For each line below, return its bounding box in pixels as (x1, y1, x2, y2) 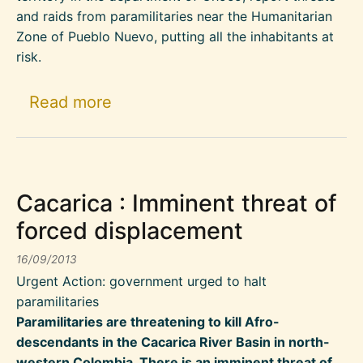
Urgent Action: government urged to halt (16, 272, 267, 289)
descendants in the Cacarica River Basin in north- (16, 333, 330, 350)
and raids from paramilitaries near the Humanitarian (16, 8, 332, 25)
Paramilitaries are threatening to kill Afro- (16, 313, 280, 330)
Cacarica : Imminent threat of (16, 188, 337, 217)
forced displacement (16, 216, 243, 245)
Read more (29, 92, 112, 113)
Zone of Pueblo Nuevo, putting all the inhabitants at (16, 28, 334, 45)
